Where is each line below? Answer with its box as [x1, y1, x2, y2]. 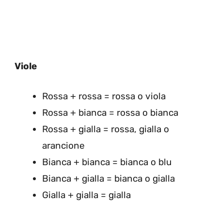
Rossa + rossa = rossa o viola [42, 91, 166, 102]
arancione [42, 140, 85, 151]
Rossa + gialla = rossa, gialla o [42, 124, 169, 135]
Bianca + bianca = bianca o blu [42, 156, 171, 168]
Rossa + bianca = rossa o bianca [42, 107, 178, 118]
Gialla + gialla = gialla [42, 189, 131, 201]
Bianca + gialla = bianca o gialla [42, 173, 175, 184]
